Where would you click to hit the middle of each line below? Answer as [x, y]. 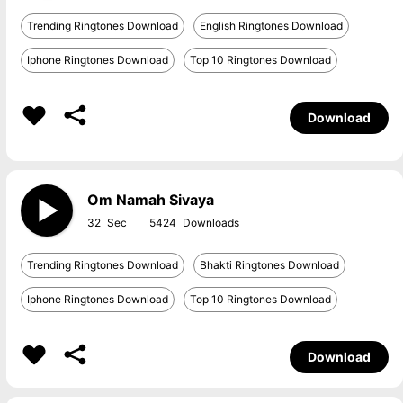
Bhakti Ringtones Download [269, 265]
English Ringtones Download [271, 26]
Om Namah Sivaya [150, 200]
